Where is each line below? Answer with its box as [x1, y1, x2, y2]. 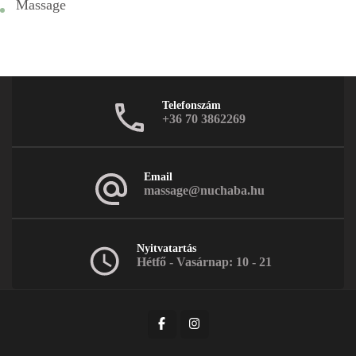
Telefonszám [162, 99, 221, 111]
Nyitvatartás [136, 242, 196, 254]
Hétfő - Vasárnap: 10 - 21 [136, 254, 272, 269]
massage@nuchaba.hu [143, 183, 265, 197]
